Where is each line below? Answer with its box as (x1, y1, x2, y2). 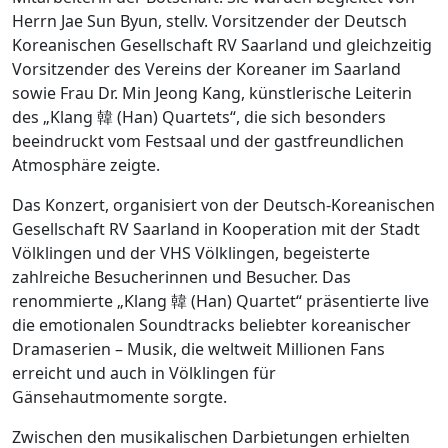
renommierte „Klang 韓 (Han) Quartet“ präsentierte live (12, 290, 429, 313)
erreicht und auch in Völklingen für (12, 362, 276, 385)
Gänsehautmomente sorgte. (12, 386, 227, 409)
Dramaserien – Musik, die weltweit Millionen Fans (12, 338, 385, 361)
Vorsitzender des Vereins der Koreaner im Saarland (12, 58, 401, 81)
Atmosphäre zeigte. (12, 154, 160, 177)
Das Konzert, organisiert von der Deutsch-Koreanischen (12, 194, 435, 217)
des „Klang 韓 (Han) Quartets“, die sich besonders (12, 106, 386, 129)
